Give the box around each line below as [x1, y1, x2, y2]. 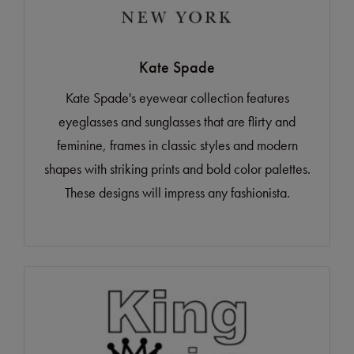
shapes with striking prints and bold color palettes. [43, 159, 311, 178]
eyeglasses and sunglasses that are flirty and [58, 111, 296, 130]
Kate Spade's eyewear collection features [65, 88, 289, 107]
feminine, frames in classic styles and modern [56, 135, 298, 154]
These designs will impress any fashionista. [64, 183, 290, 201]
